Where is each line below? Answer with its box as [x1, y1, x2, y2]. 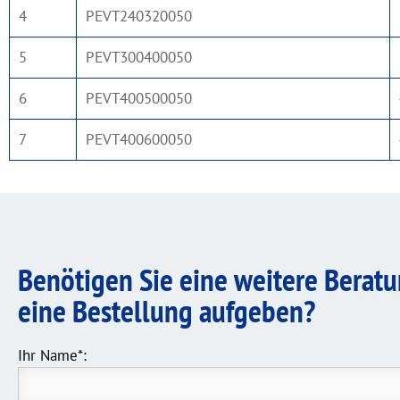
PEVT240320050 [86, 6, 192, 26]
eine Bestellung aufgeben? [18, 289, 315, 331]
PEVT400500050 [86, 88, 192, 108]
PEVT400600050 [86, 129, 192, 149]
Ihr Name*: [18, 345, 87, 365]
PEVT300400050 [86, 47, 192, 67]
